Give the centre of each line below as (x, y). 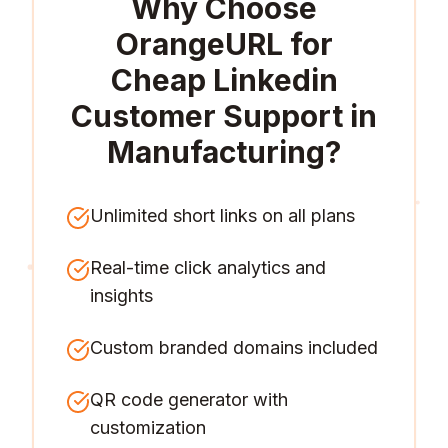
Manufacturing (216, 152)
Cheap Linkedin (224, 80)
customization (148, 427)
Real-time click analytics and (208, 267)
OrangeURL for (224, 44)
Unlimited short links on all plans (222, 215)
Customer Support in (224, 116)
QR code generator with (189, 399)
